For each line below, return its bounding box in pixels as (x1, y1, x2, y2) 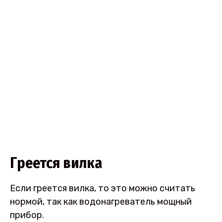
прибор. (10, 210, 44, 221)
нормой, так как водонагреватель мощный (10, 196, 192, 208)
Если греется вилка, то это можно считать (10, 183, 195, 194)
